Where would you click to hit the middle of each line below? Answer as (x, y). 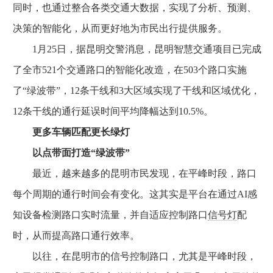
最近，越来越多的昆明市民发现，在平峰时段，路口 (135, 173)
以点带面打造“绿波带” (71, 153)
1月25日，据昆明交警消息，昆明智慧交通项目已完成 (137, 49)
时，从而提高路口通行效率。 (76, 236)
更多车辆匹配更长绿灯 (81, 132)
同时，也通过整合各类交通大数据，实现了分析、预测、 (135, 8)
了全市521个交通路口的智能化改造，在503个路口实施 (130, 70)
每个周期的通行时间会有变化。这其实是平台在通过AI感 (135, 194)
